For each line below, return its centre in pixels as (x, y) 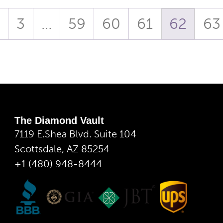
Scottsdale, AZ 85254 (62, 149)
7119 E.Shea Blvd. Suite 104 (75, 134)
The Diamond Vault (59, 120)
